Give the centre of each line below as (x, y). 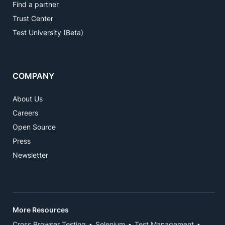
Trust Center (33, 18)
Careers (25, 113)
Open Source (34, 127)
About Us (28, 98)
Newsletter (30, 155)
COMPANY (33, 76)
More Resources (41, 209)
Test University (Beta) (48, 32)
